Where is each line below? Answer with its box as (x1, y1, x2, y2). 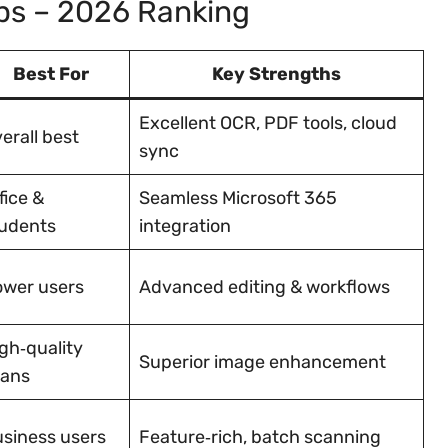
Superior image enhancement (139, 350, 386, 373)
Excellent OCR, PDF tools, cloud (139, 111, 397, 134)
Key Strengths (212, 62, 341, 85)
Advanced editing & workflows (139, 275, 390, 298)
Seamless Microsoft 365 (139, 186, 337, 209)
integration (139, 214, 231, 237)
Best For (12, 62, 89, 85)
